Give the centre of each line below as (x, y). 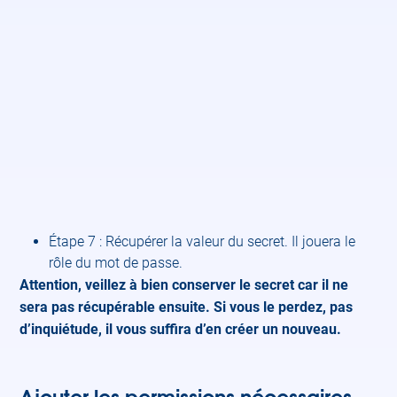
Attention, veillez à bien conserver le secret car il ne (184, 285)
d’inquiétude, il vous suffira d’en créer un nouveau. (181, 329)
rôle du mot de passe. (116, 263)
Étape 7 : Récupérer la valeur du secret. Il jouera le (202, 241)
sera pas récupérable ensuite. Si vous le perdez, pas (187, 307)
